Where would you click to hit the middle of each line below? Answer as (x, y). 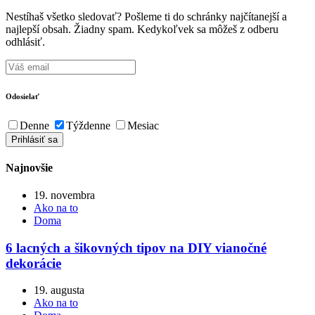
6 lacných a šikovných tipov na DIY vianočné (136, 247)
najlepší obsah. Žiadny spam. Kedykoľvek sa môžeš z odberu (142, 29)
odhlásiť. (25, 41)
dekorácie (33, 263)
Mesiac (143, 125)
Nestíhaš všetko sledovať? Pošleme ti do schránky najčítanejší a (146, 16)
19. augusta (59, 290)
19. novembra (64, 195)
